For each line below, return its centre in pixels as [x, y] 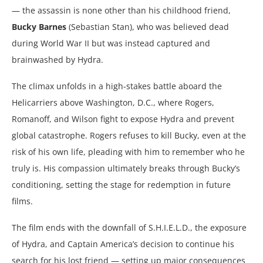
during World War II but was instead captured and [111, 43]
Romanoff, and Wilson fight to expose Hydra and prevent [123, 119]
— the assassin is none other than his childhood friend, [121, 10]
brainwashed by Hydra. [58, 59]
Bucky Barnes [39, 26]
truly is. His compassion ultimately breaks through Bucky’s [126, 168]
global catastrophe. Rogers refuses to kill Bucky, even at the [129, 135]
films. [22, 201]
